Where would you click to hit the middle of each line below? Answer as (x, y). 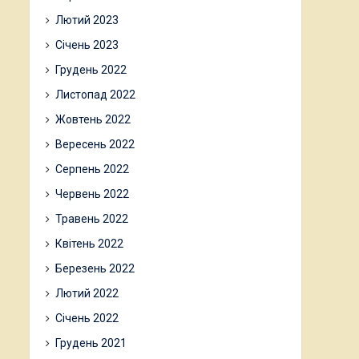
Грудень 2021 (91, 343)
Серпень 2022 (92, 169)
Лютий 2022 (87, 293)
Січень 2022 (87, 318)
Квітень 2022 (89, 244)
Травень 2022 (92, 219)
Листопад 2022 (95, 95)
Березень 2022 (95, 268)
